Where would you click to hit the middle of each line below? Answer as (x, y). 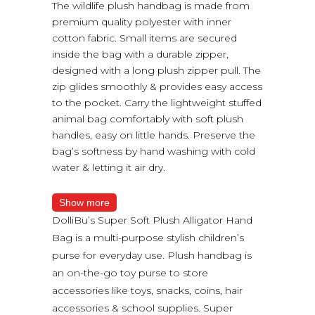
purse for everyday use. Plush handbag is (152, 255)
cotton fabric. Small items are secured (144, 38)
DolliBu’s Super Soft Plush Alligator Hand (152, 220)
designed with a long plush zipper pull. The (156, 70)
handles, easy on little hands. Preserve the (154, 135)
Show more (84, 202)
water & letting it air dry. (109, 167)
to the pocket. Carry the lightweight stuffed (157, 102)
